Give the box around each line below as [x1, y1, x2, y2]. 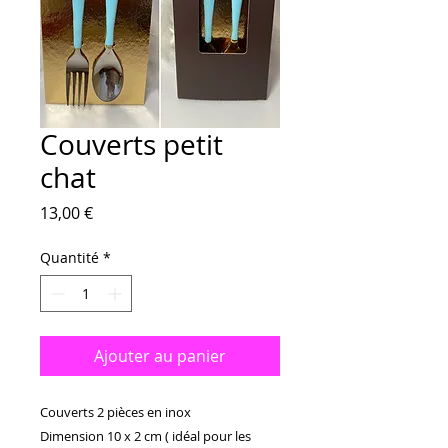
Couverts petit [40, 125, 223, 163]
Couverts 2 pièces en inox [40, 402, 194, 421]
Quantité [40, 247, 99, 267]
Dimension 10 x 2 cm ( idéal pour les [40, 426, 251, 445]
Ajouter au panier [94, 344, 226, 367]
